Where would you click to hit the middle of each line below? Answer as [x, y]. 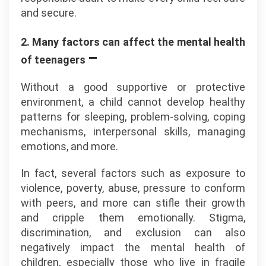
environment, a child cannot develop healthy [133, 102]
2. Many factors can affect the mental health [133, 42]
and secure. [49, 13]
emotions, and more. [69, 146]
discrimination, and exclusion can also [133, 232]
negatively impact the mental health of [133, 247]
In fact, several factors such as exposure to [133, 173]
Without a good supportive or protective [133, 87]
